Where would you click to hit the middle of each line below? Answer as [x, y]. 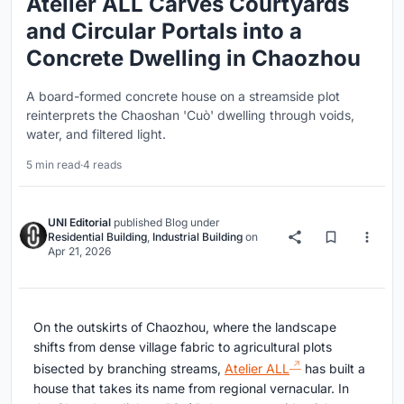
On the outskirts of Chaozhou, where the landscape [185, 327]
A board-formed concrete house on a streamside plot [183, 96]
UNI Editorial [79, 223]
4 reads [102, 165]
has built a [333, 369]
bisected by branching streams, [129, 369]
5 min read [53, 165]
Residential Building [97, 237]
